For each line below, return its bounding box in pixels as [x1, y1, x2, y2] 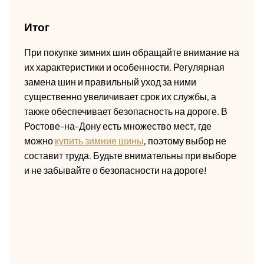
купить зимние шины [54, 135, 144, 147]
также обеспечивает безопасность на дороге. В [24, 105, 227, 118]
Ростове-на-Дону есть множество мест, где [24, 120, 212, 133]
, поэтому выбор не [143, 135, 226, 147]
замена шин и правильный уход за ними [24, 76, 196, 88]
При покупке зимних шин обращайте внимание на [24, 47, 239, 59]
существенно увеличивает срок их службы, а [24, 91, 216, 103]
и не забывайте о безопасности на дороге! [24, 164, 206, 177]
